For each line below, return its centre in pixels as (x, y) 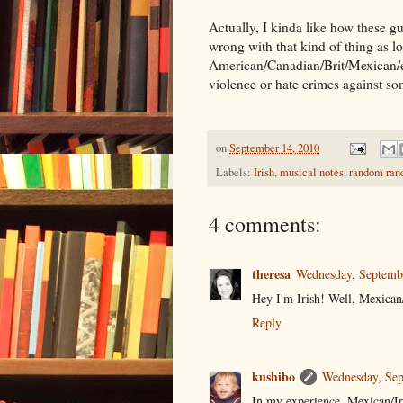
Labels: (235, 172)
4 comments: (265, 224)
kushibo (273, 377)
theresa (271, 273)
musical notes (312, 172)
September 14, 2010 (274, 148)
